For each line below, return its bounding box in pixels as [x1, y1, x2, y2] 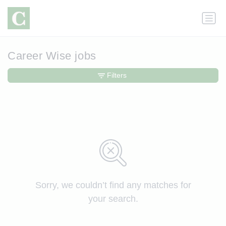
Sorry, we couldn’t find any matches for [35, 180, 191, 191]
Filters [106, 71, 127, 80]
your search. [88, 194, 138, 204]
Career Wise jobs [8, 49, 96, 63]
